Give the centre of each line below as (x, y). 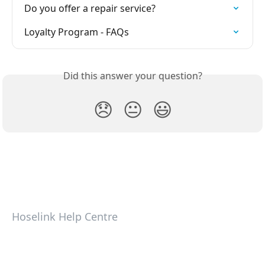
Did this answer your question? (132, 75)
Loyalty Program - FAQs (77, 32)
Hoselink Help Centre (65, 216)
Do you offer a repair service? (90, 8)
